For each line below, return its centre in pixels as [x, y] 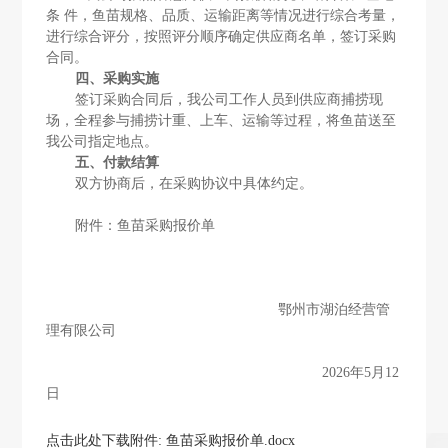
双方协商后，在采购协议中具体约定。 [194, 182]
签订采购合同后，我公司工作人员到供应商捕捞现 [229, 98]
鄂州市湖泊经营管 [218, 308]
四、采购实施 [117, 77]
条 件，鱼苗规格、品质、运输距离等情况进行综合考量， [223, 14]
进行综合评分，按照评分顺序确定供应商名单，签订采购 [221, 35]
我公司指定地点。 [102, 140]
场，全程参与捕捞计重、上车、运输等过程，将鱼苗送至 [221, 119]
